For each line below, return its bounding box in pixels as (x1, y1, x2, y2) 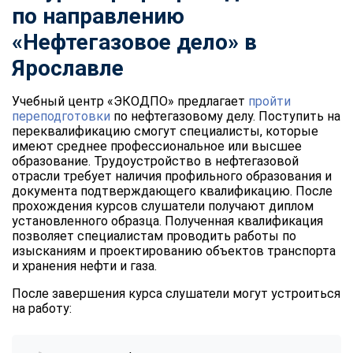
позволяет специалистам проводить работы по (12, 228, 296, 243)
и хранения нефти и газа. (12, 258, 157, 273)
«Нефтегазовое (12, 28, 176, 55)
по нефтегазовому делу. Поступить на (110, 108, 340, 124)
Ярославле (12, 54, 124, 81)
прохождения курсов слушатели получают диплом (12, 198, 314, 214)
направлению (43, 2, 184, 29)
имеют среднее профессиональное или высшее (12, 138, 302, 154)
